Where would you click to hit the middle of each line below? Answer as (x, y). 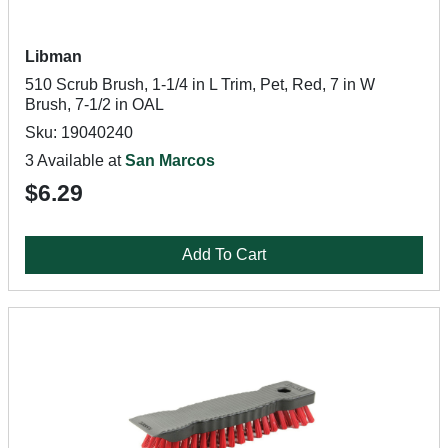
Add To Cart (224, 254)
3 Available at (75, 160)
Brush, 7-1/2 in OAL (94, 104)
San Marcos (170, 160)
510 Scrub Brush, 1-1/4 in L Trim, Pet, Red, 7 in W (200, 84)
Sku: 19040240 (79, 132)
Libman (53, 56)
